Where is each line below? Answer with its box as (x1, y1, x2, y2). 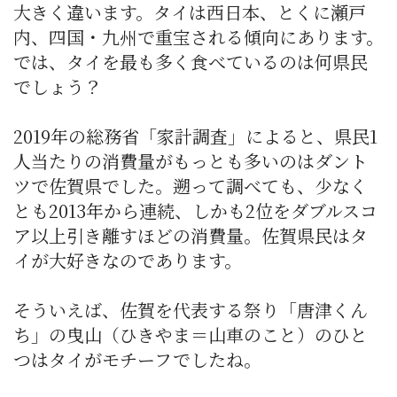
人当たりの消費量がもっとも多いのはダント (13, 148, 368, 175)
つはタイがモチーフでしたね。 (13, 346, 261, 373)
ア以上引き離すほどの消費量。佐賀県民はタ (13, 222, 368, 249)
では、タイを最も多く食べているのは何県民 (13, 49, 368, 75)
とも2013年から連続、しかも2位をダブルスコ (13, 198, 378, 224)
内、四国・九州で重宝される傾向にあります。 (13, 24, 384, 51)
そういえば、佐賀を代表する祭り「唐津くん (13, 297, 368, 323)
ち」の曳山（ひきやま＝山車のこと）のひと (13, 322, 368, 348)
